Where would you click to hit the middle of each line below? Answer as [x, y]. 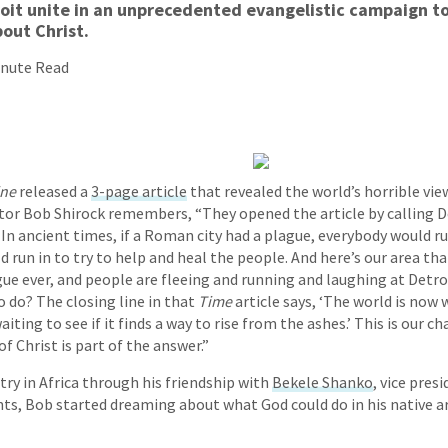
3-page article [139, 191]
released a [53, 191]
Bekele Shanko [322, 382]
